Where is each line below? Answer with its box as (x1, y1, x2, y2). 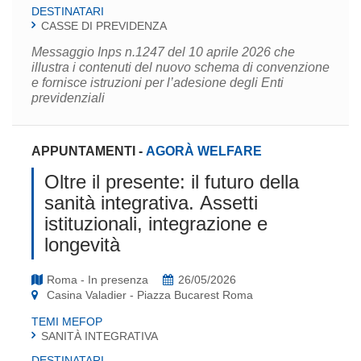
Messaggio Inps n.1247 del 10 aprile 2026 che (31, 44, 295, 59)
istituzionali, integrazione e (44, 212, 268, 234)
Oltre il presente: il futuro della (44, 170, 299, 193)
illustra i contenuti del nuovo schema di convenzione (31, 60, 330, 74)
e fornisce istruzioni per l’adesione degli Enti (31, 75, 284, 89)
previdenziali (31, 90, 105, 105)
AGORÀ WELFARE (146, 143, 262, 158)
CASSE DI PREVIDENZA (41, 19, 167, 32)
